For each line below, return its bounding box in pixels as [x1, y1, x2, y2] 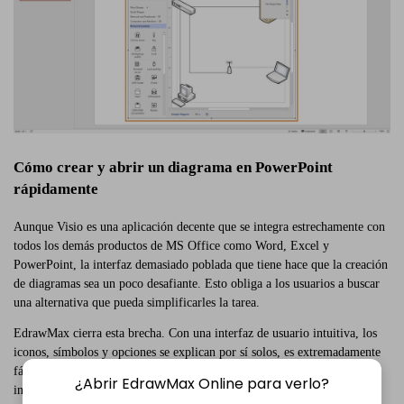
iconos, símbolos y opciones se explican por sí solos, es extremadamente [14, 344, 381, 359]
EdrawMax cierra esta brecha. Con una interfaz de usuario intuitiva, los [14, 326, 377, 340]
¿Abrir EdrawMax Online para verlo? [75, 373, 329, 394]
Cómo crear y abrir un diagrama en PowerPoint [14, 158, 333, 176]
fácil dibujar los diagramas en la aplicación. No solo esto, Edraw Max [14, 363, 369, 378]
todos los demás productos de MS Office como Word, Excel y [14, 239, 329, 253]
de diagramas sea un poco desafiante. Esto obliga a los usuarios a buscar [14, 277, 380, 291]
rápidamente [14, 179, 98, 197]
